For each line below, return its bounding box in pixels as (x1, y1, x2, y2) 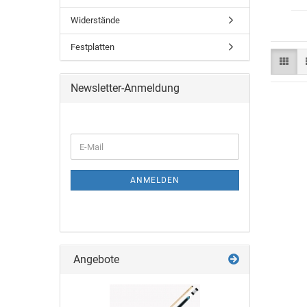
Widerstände (71, 15, 120, 25)
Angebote (71, 253, 119, 266)
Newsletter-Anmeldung (71, 82, 180, 95)
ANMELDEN (130, 175, 180, 185)
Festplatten (71, 42, 114, 52)
